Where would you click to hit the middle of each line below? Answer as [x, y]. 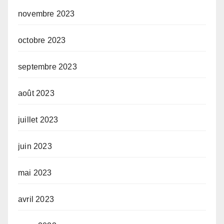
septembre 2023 [47, 66]
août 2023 [36, 93]
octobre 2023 [42, 40]
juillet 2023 [38, 119]
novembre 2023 [46, 13]
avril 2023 [36, 199]
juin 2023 [35, 146]
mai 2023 [35, 172]
